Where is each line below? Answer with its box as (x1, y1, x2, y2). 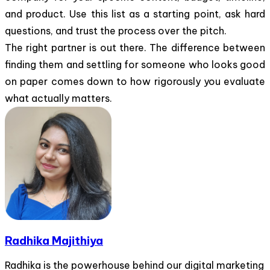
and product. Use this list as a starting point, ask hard (5, 7, 265, 20)
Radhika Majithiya (5, 233, 103, 248)
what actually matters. (5, 92, 112, 104)
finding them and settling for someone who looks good (5, 58, 265, 71)
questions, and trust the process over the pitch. (5, 24, 227, 37)
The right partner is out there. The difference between (5, 41, 265, 54)
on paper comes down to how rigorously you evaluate (5, 75, 265, 87)
